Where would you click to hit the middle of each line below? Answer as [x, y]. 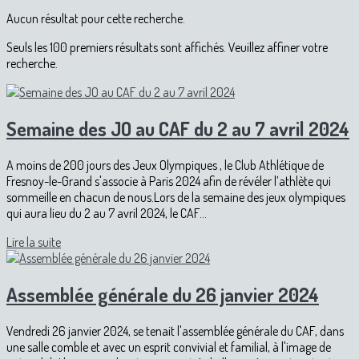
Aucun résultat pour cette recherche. [96, 18]
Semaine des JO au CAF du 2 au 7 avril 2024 [178, 128]
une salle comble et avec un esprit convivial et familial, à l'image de [169, 347]
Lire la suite [34, 242]
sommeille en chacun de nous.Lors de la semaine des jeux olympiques [176, 197]
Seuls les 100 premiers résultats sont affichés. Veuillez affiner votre [167, 47]
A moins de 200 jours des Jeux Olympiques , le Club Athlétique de [165, 165]
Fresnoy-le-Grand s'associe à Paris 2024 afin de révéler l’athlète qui [169, 181]
